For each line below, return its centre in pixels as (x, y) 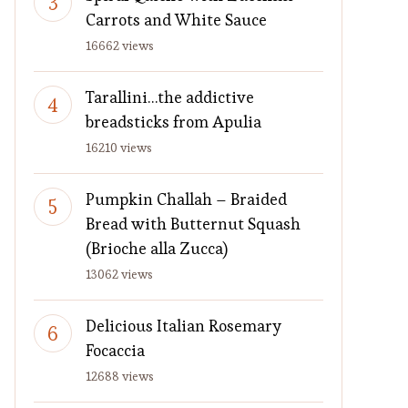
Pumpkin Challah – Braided (186, 199)
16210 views (119, 148)
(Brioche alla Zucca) (157, 248)
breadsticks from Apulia (173, 122)
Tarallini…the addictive (170, 97)
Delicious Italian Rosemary (184, 326)
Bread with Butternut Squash (193, 224)
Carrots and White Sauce (176, 20)
